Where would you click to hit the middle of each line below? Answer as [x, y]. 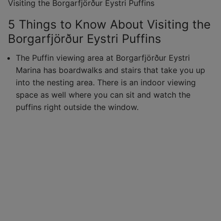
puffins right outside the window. [77, 107]
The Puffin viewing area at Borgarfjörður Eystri [103, 58]
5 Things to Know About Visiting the [109, 24]
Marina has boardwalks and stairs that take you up [110, 70]
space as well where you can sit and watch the [103, 95]
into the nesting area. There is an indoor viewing [106, 83]
